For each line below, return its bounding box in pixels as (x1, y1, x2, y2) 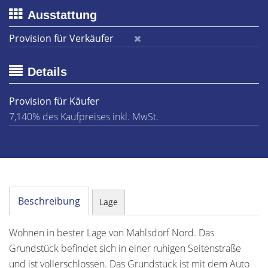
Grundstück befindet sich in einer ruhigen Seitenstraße (9, 242, 241, 255)
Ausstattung (28, 8, 97, 22)
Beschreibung (18, 194, 80, 208)
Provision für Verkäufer (9, 32, 114, 45)
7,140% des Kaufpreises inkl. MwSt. (9, 110, 159, 123)
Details (28, 65, 67, 78)
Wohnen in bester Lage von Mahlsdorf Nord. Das (9, 226, 214, 239)
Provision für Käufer (9, 95, 99, 108)
